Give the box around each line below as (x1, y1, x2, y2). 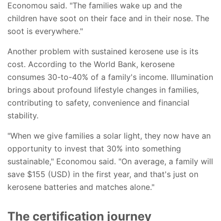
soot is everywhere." (7, 26, 83, 36)
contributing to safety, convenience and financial (7, 97, 189, 108)
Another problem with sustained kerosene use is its (7, 46, 198, 56)
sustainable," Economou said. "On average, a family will (7, 156, 213, 166)
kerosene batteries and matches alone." (7, 182, 154, 192)
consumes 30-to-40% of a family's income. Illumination (7, 72, 213, 82)
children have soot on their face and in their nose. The (7, 13, 209, 23)
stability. (7, 110, 38, 120)
